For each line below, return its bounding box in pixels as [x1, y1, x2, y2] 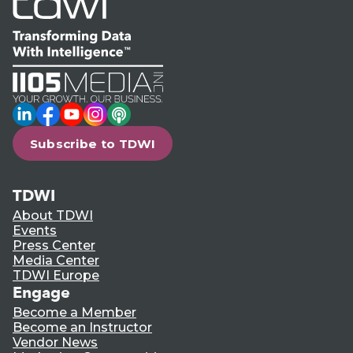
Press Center [13, 238, 95, 254]
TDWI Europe [13, 268, 99, 284]
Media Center [13, 253, 99, 269]
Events [13, 223, 57, 239]
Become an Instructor [13, 320, 152, 336]
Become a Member [13, 305, 136, 321]
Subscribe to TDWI [29, 136, 156, 151]
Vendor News [13, 335, 98, 351]
